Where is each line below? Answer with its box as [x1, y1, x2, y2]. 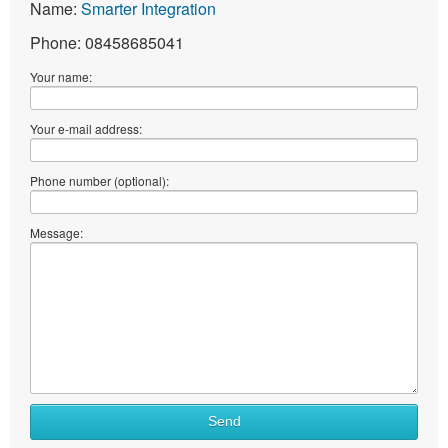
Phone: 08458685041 [30, 30, 184, 54]
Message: [30, 223, 83, 241]
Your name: [30, 67, 92, 85]
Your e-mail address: [30, 119, 142, 137]
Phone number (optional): [30, 171, 169, 189]
